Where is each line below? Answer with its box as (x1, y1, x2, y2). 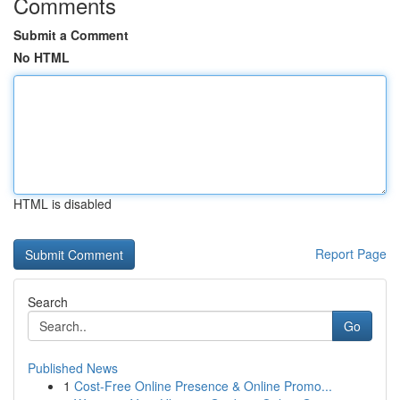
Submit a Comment (13, 26, 129, 44)
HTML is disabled (13, 195, 112, 212)
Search (28, 293, 68, 311)
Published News (28, 359, 118, 377)
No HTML (13, 48, 70, 66)
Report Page (315, 245, 387, 262)
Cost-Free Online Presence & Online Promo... (74, 377, 332, 395)
